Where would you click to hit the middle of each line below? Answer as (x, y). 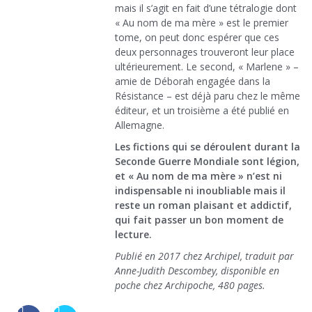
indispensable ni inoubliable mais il (200, 191)
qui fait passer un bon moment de (199, 220)
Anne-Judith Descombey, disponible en (197, 271)
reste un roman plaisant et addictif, (203, 205)
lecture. (133, 235)
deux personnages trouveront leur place (205, 52)
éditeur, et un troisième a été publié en (202, 111)
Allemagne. (140, 125)
